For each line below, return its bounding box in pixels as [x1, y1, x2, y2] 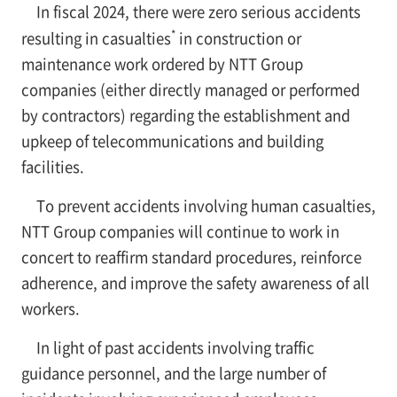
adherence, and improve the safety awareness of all [20, 271, 370, 293]
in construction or [175, 27, 301, 49]
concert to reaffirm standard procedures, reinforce [20, 245, 362, 268]
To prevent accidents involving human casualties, [35, 194, 376, 216]
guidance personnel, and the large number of [20, 362, 326, 384]
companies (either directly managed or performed [20, 78, 360, 100]
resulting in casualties [20, 27, 171, 49]
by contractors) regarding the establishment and [20, 104, 350, 126]
